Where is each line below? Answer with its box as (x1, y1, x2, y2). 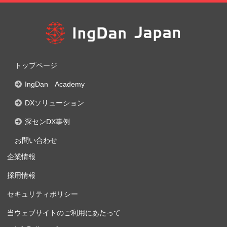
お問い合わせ (15, 136, 57, 145)
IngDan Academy (25, 80, 85, 89)
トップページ (15, 61, 57, 70)
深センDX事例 (25, 118, 70, 126)
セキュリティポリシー (7, 190, 78, 199)
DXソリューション (25, 99, 84, 107)
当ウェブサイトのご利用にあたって (7, 209, 121, 217)
